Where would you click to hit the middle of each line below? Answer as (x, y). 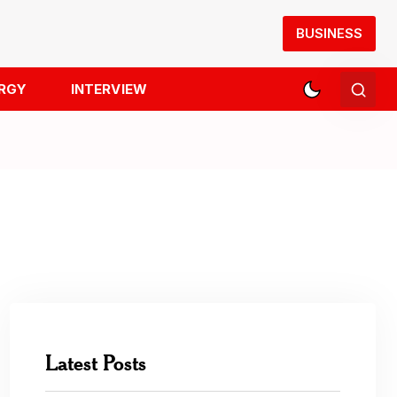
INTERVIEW (109, 89)
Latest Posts (96, 362)
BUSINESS (329, 33)
